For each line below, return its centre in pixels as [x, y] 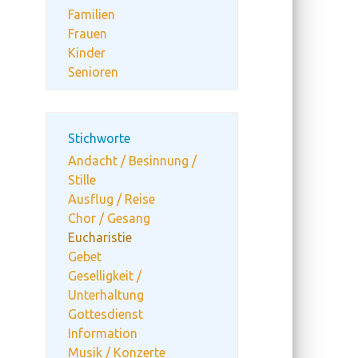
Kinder [87, 53]
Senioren [93, 72]
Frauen [88, 34]
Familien [91, 14]
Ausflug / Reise [111, 199]
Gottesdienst [105, 314]
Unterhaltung [106, 295]
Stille [82, 180]
